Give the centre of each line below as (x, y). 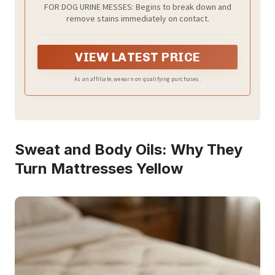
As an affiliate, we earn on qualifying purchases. (137, 79)
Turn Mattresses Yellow (99, 168)
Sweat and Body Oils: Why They (129, 149)
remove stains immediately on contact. (137, 18)
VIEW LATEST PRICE (137, 57)
